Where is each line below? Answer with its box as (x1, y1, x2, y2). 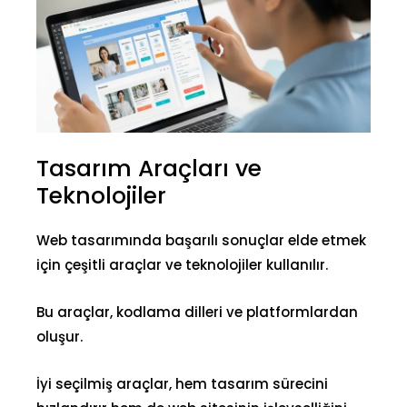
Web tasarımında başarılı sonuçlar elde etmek (36, 231, 366, 250)
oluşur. (36, 327, 83, 346)
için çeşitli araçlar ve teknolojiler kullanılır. (36, 255, 328, 274)
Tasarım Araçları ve (36, 153, 262, 184)
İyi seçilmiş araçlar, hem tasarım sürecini (36, 374, 328, 393)
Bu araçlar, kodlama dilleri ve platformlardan (36, 303, 358, 322)
